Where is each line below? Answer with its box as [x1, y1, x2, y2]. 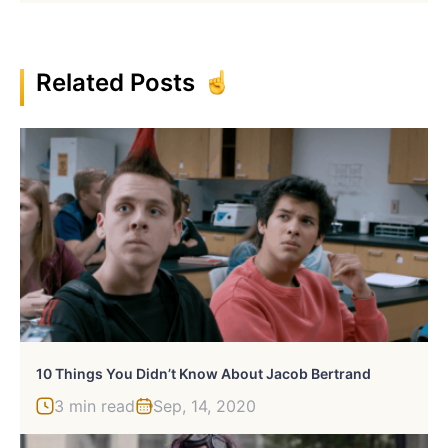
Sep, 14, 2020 [153, 395, 256, 416]
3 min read [54, 395, 135, 416]
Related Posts [36, 67, 195, 97]
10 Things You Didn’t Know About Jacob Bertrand [36, 364, 371, 382]
